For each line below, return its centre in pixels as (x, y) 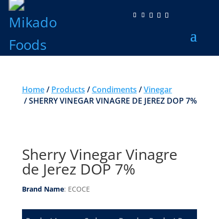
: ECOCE (77, 189)
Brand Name (43, 189)
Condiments (114, 89)
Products (68, 89)
